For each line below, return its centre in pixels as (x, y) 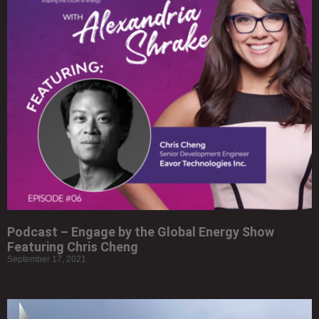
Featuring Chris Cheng (73, 246)
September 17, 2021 (47, 259)
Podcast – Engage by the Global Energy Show (141, 231)
